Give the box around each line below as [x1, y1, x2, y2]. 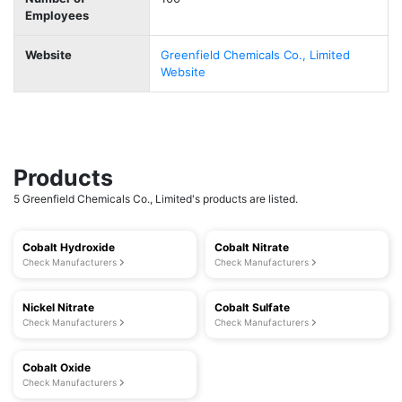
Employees [25, 8, 89, 22]
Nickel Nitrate [22, 301, 94, 314]
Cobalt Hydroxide [22, 240, 115, 254]
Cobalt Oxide [22, 361, 91, 374]
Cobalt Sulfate [214, 301, 290, 314]
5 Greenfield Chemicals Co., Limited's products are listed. [13, 192, 298, 205]
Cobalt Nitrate [214, 240, 289, 254]
